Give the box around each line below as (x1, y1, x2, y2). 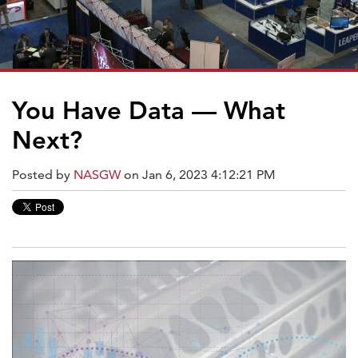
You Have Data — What (12, 96, 285, 125)
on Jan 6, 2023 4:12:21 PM (121, 167, 276, 182)
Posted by (12, 167, 70, 182)
